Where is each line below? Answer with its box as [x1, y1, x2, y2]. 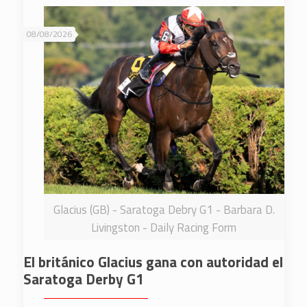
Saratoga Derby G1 [23, 268, 144, 291]
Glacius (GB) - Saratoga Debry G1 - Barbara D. [53, 201, 275, 219]
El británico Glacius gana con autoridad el [23, 251, 283, 273]
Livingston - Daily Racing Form [91, 219, 236, 237]
